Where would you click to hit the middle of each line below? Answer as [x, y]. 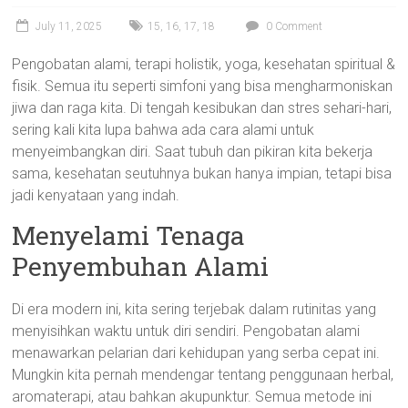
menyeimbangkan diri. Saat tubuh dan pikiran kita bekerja [193, 152]
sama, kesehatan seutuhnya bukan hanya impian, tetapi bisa [202, 173]
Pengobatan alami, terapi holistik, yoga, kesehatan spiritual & [204, 64]
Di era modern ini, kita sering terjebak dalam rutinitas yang [194, 309]
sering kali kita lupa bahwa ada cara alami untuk [163, 130]
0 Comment [293, 26]
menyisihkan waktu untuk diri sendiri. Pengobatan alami [186, 331]
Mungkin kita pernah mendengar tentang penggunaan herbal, [203, 375]
